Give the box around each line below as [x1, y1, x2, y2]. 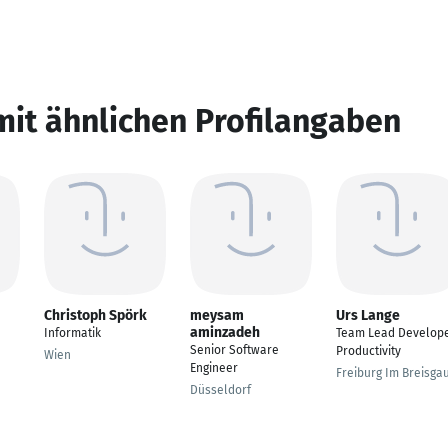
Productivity [336, 344, 401, 358]
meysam [190, 307, 244, 324]
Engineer [190, 361, 238, 375]
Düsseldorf [190, 383, 251, 397]
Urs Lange [336, 307, 400, 324]
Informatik [44, 326, 101, 340]
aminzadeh [190, 324, 260, 341]
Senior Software [190, 343, 279, 357]
